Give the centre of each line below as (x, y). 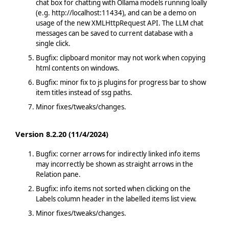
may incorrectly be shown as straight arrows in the (114, 164)
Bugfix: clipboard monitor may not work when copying (120, 58)
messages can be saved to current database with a (114, 33)
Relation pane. (58, 174)
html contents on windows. (77, 68)
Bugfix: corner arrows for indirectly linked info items (118, 154)
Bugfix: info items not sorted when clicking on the (113, 188)
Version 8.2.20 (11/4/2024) (62, 134)
